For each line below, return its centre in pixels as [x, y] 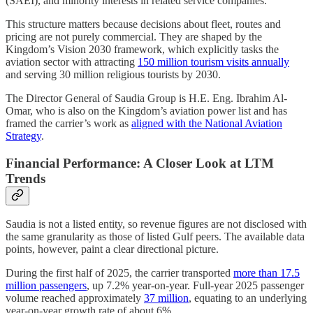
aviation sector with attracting [72, 61]
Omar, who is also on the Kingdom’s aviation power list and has [146, 110]
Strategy [23, 136]
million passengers [46, 286]
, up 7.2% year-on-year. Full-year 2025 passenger [195, 286]
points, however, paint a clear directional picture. [112, 249]
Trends [26, 178]
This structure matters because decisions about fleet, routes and [143, 24]
